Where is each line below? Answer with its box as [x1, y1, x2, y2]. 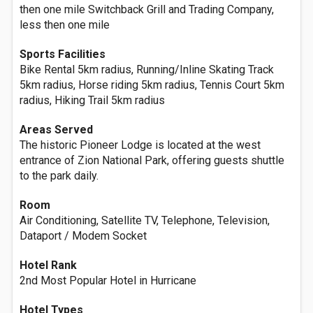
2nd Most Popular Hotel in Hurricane [20, 274, 196, 287]
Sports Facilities [20, 48, 105, 61]
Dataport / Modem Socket [20, 229, 147, 242]
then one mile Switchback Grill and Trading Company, [20, 3, 274, 16]
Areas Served [20, 123, 93, 136]
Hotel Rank [20, 259, 77, 272]
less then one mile [20, 18, 110, 31]
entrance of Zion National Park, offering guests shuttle [20, 154, 284, 167]
